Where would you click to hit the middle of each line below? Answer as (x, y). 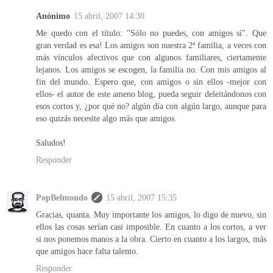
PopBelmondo (62, 197)
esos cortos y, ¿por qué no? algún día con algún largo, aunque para (151, 106)
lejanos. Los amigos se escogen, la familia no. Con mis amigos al (151, 69)
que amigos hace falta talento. (87, 251)
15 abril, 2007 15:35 (141, 197)
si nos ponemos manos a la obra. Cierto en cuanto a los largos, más (151, 239)
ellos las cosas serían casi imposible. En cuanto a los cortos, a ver (151, 226)
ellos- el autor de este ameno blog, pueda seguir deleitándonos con (151, 94)
